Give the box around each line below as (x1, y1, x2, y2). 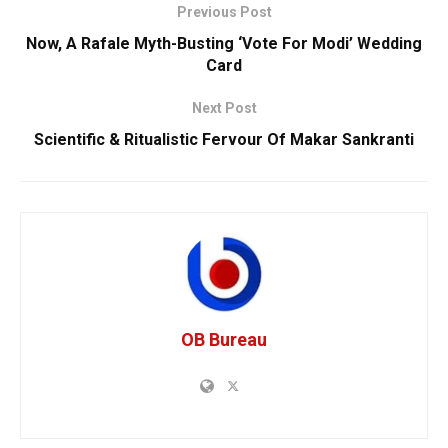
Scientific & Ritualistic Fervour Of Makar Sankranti (34, 130, 414, 150)
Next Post (191, 100, 257, 117)
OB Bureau (181, 329, 267, 351)
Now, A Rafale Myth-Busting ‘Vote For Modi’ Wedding (26, 34, 422, 54)
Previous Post (176, 4, 272, 21)
